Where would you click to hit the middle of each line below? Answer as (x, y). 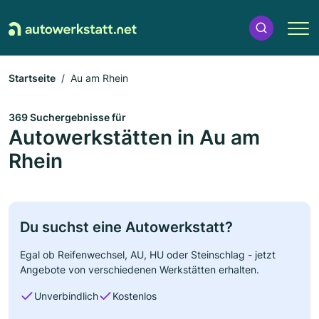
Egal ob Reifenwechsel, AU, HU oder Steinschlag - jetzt (148, 255)
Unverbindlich (66, 296)
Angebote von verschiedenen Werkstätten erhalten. (140, 270)
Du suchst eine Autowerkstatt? (126, 227)
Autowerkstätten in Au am (134, 137)
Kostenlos (135, 296)
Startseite (32, 78)
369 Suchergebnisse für (67, 117)
